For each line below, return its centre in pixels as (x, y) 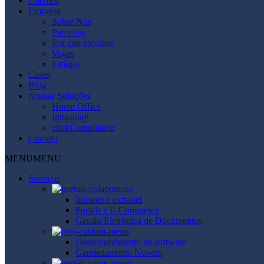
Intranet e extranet (109, 199)
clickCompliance (83, 127)
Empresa (44, 11)
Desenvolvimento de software (131, 242)
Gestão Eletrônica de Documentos (139, 220)
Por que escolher (83, 42)
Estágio (66, 64)
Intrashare (70, 117)
